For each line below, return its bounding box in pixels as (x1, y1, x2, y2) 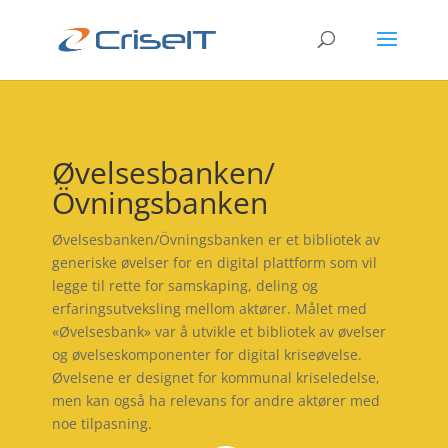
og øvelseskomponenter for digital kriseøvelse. (51, 345, 362, 364)
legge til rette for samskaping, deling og (51, 276, 318, 295)
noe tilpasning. (51, 414, 152, 433)
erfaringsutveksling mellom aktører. (51, 299, 291, 318)
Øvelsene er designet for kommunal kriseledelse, (51, 368, 380, 387)
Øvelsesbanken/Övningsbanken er (51, 230, 286, 249)
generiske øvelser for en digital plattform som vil (51, 253, 377, 272)
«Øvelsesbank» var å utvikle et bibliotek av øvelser (51, 322, 386, 341)
